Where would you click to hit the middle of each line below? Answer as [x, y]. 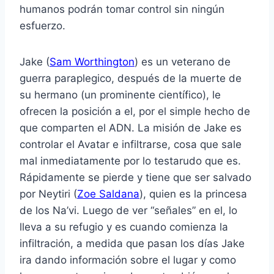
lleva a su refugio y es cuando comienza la [124, 227]
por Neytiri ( [48, 194]
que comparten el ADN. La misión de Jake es [131, 128]
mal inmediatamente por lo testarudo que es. [130, 161]
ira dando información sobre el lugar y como [128, 260]
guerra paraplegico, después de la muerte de [131, 79]
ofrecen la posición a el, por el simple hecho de [135, 112]
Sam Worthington [92, 62]
